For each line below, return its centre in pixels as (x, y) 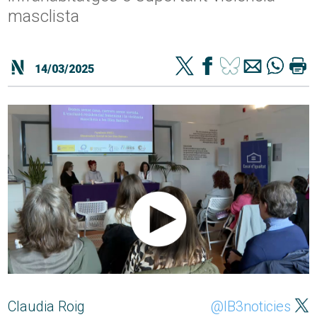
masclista (44, 17)
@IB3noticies (250, 307)
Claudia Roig (47, 307)
